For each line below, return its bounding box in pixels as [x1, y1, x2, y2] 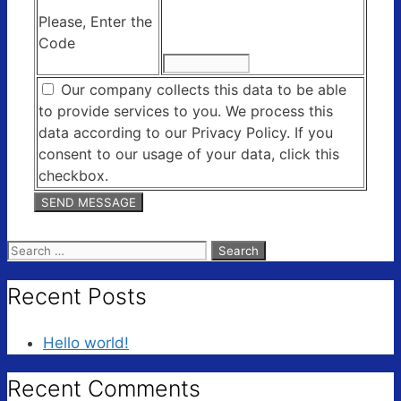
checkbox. [38, 166, 108, 185]
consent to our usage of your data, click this [38, 145, 339, 164]
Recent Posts [7, 282, 147, 310]
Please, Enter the [38, 13, 152, 31]
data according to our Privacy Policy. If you [38, 124, 333, 142]
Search [6, 240, 56, 259]
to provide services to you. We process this [38, 102, 333, 121]
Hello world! [43, 333, 129, 352]
